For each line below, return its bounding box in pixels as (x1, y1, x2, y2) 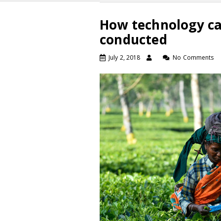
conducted (100, 31, 167, 48)
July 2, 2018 (109, 53, 141, 62)
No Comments (173, 53, 214, 62)
